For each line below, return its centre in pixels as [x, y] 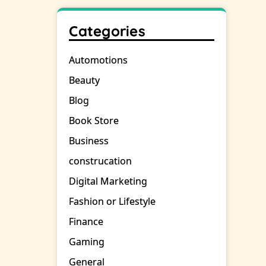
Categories [107, 31]
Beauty [85, 80]
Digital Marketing [108, 181]
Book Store [94, 121]
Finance [86, 222]
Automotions [99, 60]
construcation [101, 161]
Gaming [87, 242]
